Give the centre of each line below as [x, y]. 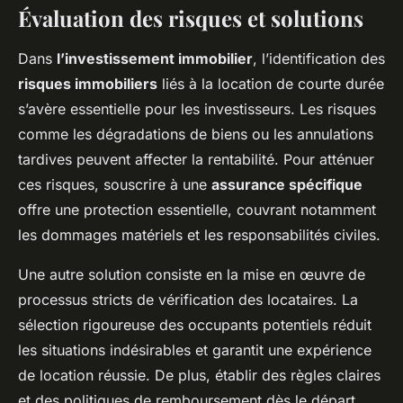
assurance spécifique [287, 184]
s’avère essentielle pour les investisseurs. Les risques [197, 109]
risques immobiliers [88, 84]
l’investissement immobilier [155, 58]
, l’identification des [319, 58]
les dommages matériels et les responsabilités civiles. [199, 235]
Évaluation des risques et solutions [191, 18]
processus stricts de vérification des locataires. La [188, 300]
